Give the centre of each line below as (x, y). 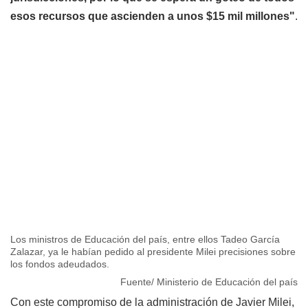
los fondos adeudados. (60, 264)
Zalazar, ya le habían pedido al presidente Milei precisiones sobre (153, 251)
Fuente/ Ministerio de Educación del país (209, 282)
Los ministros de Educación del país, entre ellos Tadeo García (145, 239)
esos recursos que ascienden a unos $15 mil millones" (153, 16)
